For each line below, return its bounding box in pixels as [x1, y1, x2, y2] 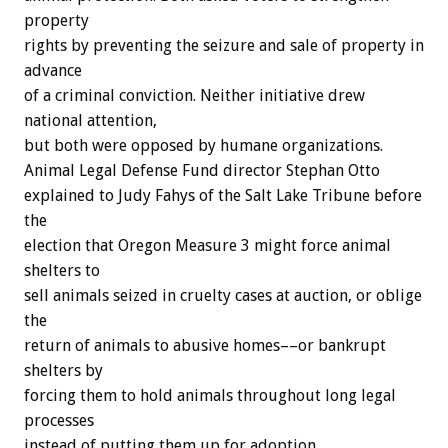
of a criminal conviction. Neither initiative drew [24, 86, 365, 106]
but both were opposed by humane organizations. [24, 136, 383, 156]
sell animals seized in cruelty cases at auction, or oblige [24, 286, 422, 306]
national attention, [24, 111, 157, 131]
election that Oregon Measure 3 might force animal [24, 236, 391, 256]
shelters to [24, 261, 100, 281]
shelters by [24, 361, 103, 381]
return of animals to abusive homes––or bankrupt [24, 336, 386, 356]
